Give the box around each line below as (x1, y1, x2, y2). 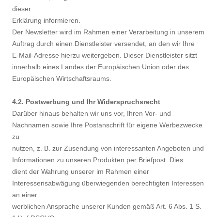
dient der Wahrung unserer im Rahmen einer (12, 168, 149, 176)
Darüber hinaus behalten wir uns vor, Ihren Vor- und (12, 109, 171, 118)
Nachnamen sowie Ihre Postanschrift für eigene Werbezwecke (12, 121, 202, 129)
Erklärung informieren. (12, 16, 80, 25)
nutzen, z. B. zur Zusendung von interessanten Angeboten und (12, 144, 204, 153)
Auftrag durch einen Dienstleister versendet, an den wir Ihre (12, 40, 195, 48)
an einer (12, 191, 37, 199)
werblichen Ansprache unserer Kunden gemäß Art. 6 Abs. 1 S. (12, 202, 201, 211)
